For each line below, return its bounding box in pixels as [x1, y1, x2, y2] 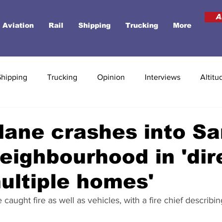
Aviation [2, 21, 34, 29]
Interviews [145, 73, 180, 81]
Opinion [97, 73, 125, 81]
